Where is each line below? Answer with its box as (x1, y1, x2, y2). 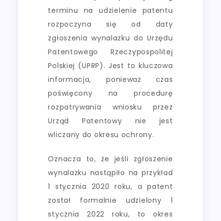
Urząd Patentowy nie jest (48, 115, 173, 126)
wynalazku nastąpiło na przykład (48, 167, 173, 178)
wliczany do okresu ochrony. (48, 129, 154, 140)
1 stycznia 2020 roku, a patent (48, 181, 173, 191)
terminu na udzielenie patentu (48, 5, 173, 15)
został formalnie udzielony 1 (48, 195, 173, 205)
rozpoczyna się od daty (48, 19, 173, 29)
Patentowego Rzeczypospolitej (48, 46, 173, 57)
